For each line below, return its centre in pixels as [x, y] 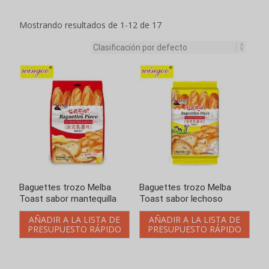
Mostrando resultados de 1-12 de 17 [90, 25]
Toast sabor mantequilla [68, 199]
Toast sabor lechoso [181, 199]
